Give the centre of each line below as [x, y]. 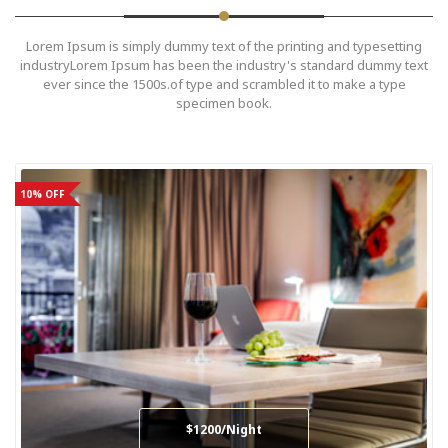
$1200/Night [224, 429]
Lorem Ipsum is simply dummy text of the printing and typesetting [224, 46]
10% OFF [42, 194]
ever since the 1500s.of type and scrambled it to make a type [224, 84]
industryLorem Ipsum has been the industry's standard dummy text [224, 65]
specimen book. [224, 103]
